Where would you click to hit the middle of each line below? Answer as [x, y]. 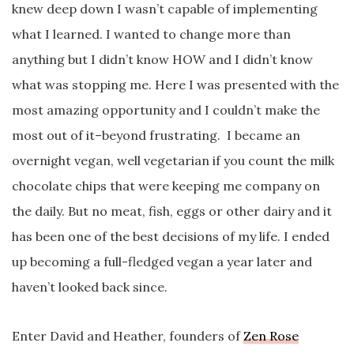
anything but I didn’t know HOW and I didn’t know [162, 59]
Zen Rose [271, 335]
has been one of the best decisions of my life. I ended [171, 236]
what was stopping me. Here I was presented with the [175, 84]
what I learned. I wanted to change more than [151, 34]
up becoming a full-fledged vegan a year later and [162, 261]
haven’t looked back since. [90, 286]
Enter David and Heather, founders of [128, 335]
